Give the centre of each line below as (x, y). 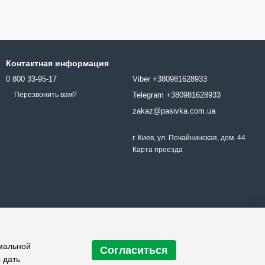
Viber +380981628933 (170, 79)
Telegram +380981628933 (193, 95)
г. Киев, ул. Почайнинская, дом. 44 (189, 138)
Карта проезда (158, 150)
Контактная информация (57, 63)
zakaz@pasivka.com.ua (174, 111)
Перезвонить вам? (46, 95)
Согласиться (134, 250)
